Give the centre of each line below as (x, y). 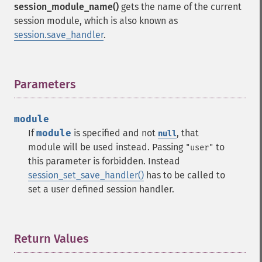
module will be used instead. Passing (107, 147)
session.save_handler (59, 35)
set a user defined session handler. (101, 189)
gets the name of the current (180, 7)
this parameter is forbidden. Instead (104, 161)
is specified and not (115, 133)
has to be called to (185, 175)
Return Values (51, 239)
